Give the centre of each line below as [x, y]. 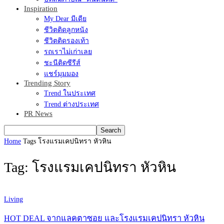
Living [13, 199]
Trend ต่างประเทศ [71, 104]
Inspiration [41, 8]
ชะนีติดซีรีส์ [62, 63]
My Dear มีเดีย [65, 19]
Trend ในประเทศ [70, 93]
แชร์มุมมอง [61, 74]
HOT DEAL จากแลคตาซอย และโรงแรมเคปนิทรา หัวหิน [104, 218]
